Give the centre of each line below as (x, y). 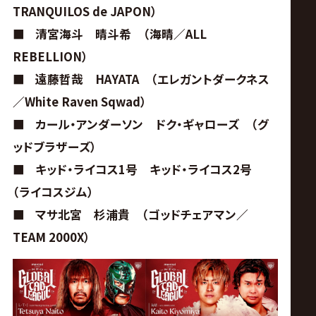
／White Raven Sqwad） (79, 102)
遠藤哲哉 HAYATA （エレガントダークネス (152, 79)
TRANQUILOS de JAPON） (85, 12)
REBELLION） (50, 57)
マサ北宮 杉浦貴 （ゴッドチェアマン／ (141, 215)
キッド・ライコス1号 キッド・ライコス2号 (149, 170)
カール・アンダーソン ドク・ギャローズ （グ (152, 124)
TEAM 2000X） (51, 237)
